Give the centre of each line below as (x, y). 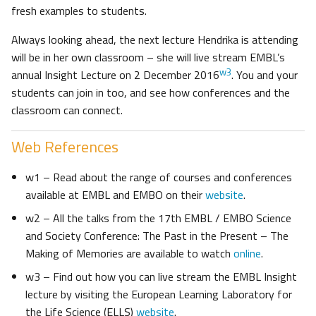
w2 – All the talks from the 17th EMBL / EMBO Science (158, 218)
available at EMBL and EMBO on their (115, 195)
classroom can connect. (68, 110)
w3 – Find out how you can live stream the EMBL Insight (161, 277)
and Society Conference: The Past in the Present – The (157, 236)
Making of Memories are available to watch (129, 254)
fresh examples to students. (79, 11)
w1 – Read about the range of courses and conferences (159, 177)
